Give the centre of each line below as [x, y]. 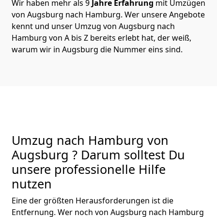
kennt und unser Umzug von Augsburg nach [93, 26]
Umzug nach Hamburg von [90, 140]
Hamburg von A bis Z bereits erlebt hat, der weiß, [101, 38]
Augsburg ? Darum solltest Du [98, 154]
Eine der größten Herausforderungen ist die [93, 200]
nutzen [32, 183]
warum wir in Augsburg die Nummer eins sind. [97, 49]
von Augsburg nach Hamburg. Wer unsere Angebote [108, 14]
